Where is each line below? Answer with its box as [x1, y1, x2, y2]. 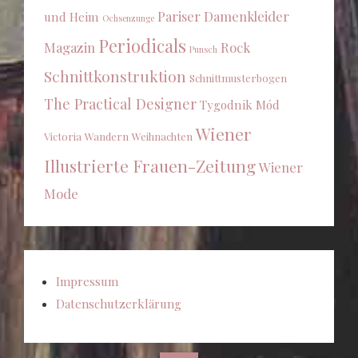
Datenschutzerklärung [56, 295, 181, 312]
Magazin [44, 38, 95, 56]
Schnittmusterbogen [189, 70, 287, 85]
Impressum [56, 272, 118, 289]
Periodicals [98, 33, 186, 57]
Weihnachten [132, 129, 193, 143]
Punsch [189, 42, 217, 55]
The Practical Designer [44, 93, 197, 113]
